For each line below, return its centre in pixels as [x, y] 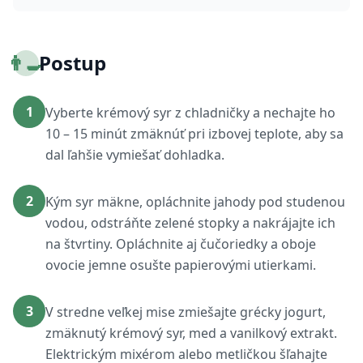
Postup [73, 63]
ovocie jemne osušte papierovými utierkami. [181, 265]
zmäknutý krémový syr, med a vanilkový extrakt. [191, 333]
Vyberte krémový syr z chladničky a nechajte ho [190, 113]
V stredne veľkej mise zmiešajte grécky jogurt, [186, 312]
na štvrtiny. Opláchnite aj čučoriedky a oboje [181, 244]
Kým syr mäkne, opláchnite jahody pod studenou [195, 202]
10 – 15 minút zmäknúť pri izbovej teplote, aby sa [194, 134]
